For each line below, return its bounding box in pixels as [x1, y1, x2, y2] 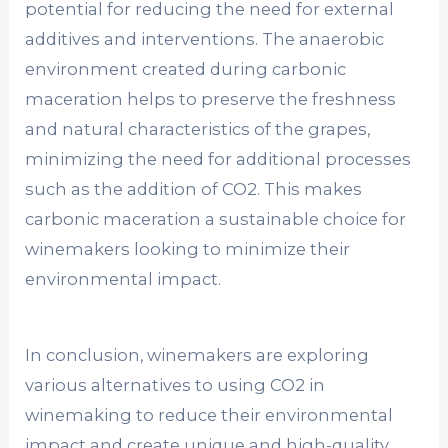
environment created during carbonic [25, 59, 347, 80]
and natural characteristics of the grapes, [25, 119, 371, 140]
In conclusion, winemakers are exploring [25, 345, 370, 366]
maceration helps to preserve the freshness [25, 89, 397, 110]
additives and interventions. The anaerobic [25, 29, 385, 50]
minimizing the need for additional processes [25, 149, 412, 170]
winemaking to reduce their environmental [25, 405, 394, 426]
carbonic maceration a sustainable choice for [25, 209, 407, 230]
